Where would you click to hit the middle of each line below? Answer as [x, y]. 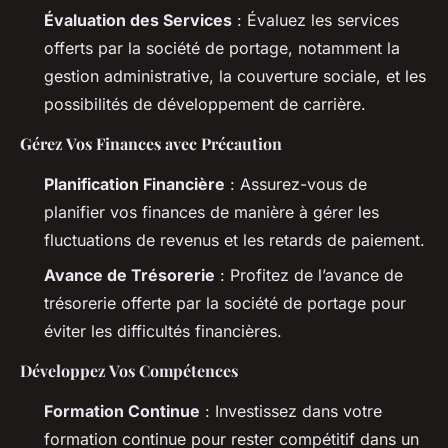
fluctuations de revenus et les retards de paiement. [234, 240]
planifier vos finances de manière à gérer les [211, 212]
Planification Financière [134, 184]
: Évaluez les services [315, 20]
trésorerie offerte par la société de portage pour [225, 302]
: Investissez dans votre [291, 410]
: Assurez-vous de [296, 184]
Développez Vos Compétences [129, 370]
